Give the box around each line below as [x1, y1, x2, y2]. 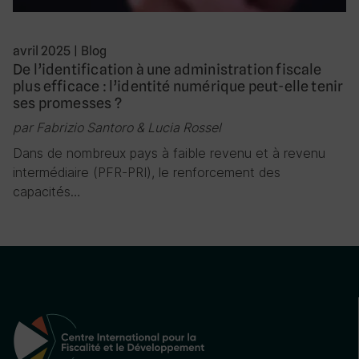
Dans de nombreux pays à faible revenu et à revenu [13, 144, 325, 161]
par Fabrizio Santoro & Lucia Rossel [13, 119, 221, 135]
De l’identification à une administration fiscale [13, 60, 322, 78]
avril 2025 [13, 42, 71, 58]
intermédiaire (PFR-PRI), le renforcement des [13, 163, 280, 180]
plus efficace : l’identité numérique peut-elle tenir [13, 77, 344, 95]
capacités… [13, 183, 81, 200]
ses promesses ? [13, 94, 122, 111]
